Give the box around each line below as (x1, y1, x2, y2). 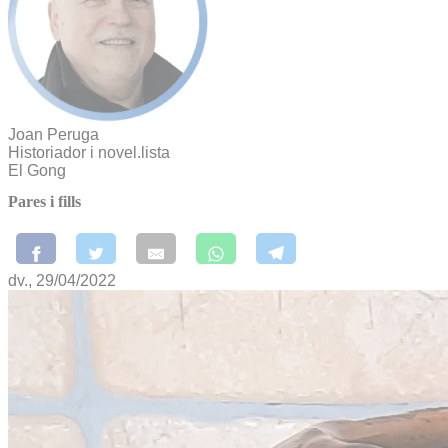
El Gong (8, 162, 66, 179)
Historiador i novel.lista (8, 144, 170, 161)
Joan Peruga (8, 126, 99, 143)
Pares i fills (8, 193, 81, 211)
